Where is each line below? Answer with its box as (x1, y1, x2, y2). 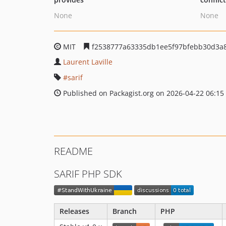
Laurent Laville (63, 57, 112, 67)
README (54, 144, 93, 158)
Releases (60, 206, 89, 216)
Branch (112, 206, 137, 216)
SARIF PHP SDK (54, 167, 122, 181)
